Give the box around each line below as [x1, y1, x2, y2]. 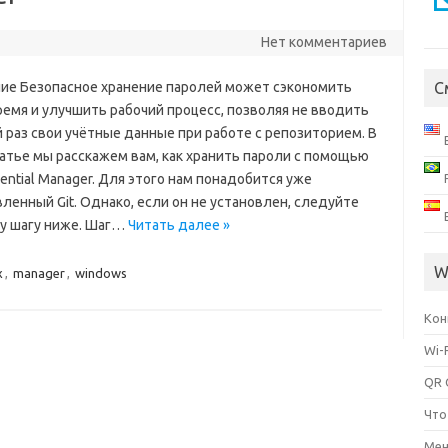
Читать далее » [127, 217, 230, 233]
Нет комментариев [260, 34, 387, 50]
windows [74, 266, 127, 280]
